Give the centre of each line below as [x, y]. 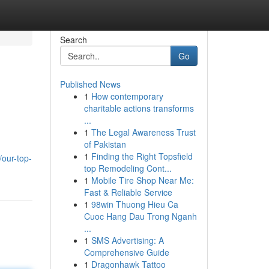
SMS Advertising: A [127, 240]
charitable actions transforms [139, 108]
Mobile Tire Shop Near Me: [142, 180]
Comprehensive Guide [126, 252]
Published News [90, 84]
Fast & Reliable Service [128, 192]
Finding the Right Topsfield [142, 156]
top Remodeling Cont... [128, 168]
